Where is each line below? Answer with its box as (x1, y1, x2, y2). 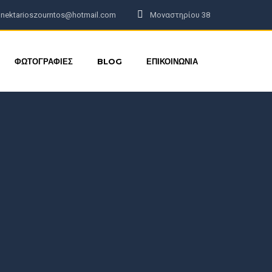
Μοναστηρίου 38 (150, 10, 210, 19)
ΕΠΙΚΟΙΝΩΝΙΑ (146, 56, 198, 66)
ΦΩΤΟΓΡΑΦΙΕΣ (15, 56, 73, 66)
